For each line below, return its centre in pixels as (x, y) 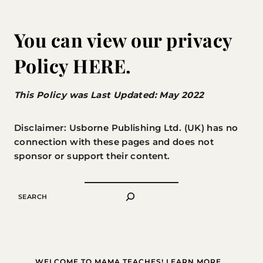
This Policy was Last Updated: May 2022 (109, 95)
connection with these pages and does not (114, 142)
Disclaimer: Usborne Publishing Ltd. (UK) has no (126, 128)
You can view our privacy (123, 40)
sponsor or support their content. (92, 156)
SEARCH (28, 194)
